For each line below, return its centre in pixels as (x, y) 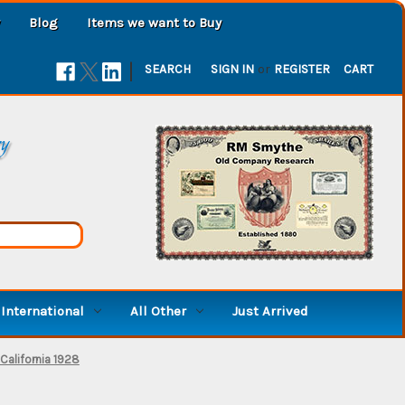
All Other (158, 311)
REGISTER (302, 69)
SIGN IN (233, 69)
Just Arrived (270, 311)
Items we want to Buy (154, 22)
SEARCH (168, 69)
